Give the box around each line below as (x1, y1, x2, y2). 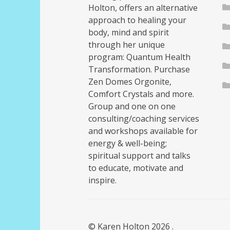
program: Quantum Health (88, 51, 190, 63)
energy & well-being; (88, 137, 167, 149)
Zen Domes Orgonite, (88, 75, 171, 87)
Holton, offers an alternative (88, 2, 198, 13)
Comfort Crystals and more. (88, 88, 196, 100)
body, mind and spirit (88, 26, 169, 38)
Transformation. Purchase (88, 63, 190, 75)
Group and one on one (88, 100, 176, 112)
